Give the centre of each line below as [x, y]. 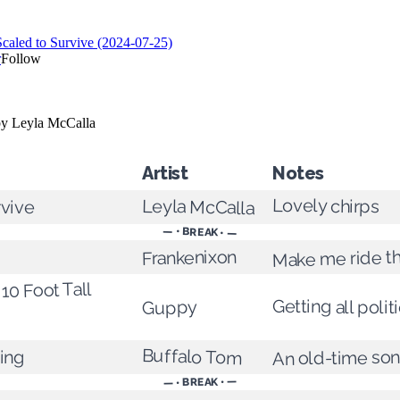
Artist [165, 174]
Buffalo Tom [192, 357]
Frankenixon [189, 258]
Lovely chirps [326, 206]
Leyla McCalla [198, 207]
